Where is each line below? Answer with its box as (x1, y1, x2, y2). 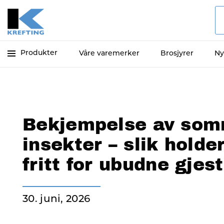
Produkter (20, 49, 57, 57)
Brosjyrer (160, 50, 193, 57)
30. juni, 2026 (22, 194, 90, 204)
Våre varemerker (79, 50, 139, 57)
